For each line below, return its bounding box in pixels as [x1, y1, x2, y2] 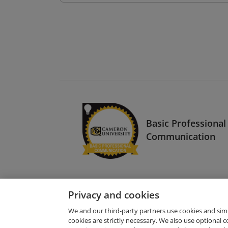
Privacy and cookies [68, 188, 159, 202]
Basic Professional [146, 117, 226, 129]
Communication [146, 130, 215, 142]
